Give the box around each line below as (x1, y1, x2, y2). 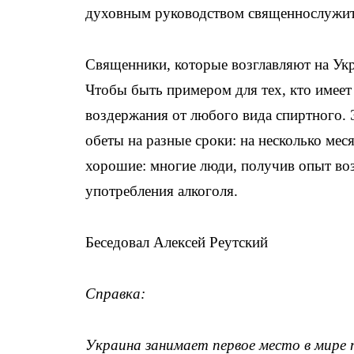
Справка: (85, 285, 145, 302)
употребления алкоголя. (85, 183, 238, 199)
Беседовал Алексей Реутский (85, 234, 268, 250)
